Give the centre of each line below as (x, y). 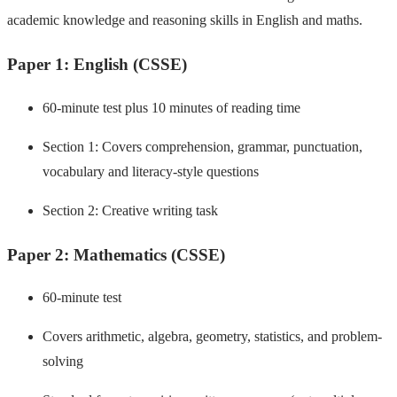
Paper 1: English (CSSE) (97, 65)
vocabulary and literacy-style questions (151, 171)
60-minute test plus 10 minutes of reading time (171, 107)
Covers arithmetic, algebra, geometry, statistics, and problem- (212, 337)
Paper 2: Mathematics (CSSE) (116, 254)
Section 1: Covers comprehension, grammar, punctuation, (202, 146)
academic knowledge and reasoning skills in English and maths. (185, 20)
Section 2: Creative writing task (130, 210)
